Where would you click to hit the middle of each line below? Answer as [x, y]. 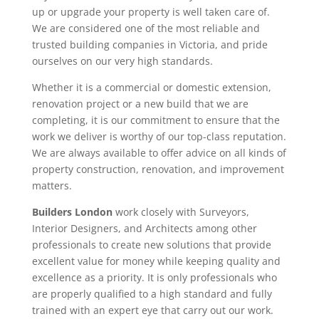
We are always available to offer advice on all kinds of [159, 153]
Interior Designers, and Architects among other [144, 228]
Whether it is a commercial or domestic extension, [151, 87]
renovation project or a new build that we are [140, 104]
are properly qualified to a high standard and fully [152, 294]
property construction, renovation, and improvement [158, 169]
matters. [52, 185]
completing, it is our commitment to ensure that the [156, 120]
